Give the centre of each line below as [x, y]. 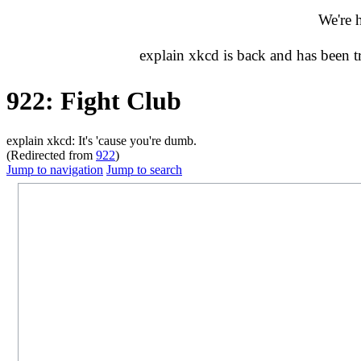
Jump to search [144, 169]
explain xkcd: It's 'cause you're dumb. [102, 140]
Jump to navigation [55, 169]
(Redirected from [51, 155]
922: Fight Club [94, 101]
